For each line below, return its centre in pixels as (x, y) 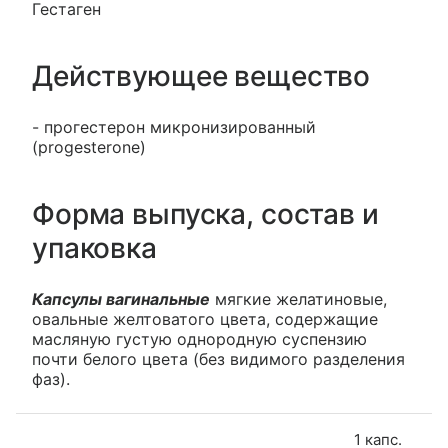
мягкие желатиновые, (298, 299)
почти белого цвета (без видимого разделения (218, 359)
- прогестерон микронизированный (174, 127)
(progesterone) (89, 147)
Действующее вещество (201, 76)
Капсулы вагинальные (121, 299)
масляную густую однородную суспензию (199, 339)
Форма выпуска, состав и (205, 214)
